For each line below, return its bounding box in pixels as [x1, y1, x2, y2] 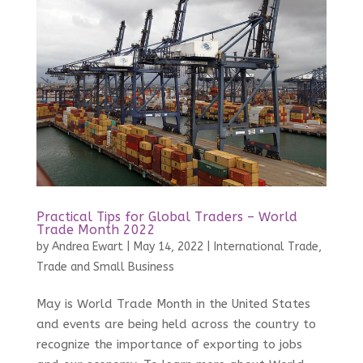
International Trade [213, 240, 318, 254]
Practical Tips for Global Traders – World [36, 209, 297, 225]
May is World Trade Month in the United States [36, 297, 310, 312]
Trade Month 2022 [36, 222, 156, 238]
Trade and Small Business [36, 260, 174, 275]
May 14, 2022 [133, 240, 203, 254]
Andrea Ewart [51, 240, 123, 254]
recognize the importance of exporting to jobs [36, 337, 302, 352]
